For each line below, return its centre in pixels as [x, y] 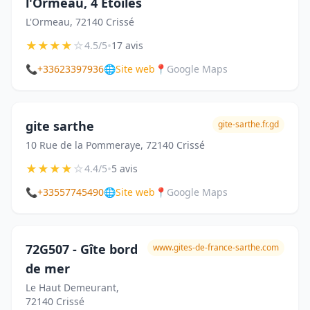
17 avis [127, 45]
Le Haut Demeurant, [72, 288]
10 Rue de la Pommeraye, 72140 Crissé [115, 145]
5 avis [125, 168]
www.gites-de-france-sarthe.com [216, 247]
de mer [48, 268]
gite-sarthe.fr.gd [248, 124]
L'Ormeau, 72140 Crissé [80, 22]
